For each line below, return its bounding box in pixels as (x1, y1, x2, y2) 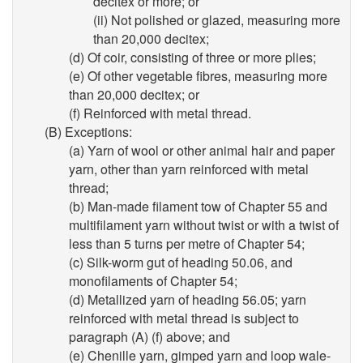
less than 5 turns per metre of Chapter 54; (69, 234, 305, 253)
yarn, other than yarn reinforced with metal (69, 160, 309, 178)
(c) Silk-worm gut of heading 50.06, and (69, 253, 293, 271)
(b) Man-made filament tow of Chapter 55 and (69, 197, 327, 216)
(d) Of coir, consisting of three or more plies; (69, 48, 316, 66)
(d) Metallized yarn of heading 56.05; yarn (69, 290, 306, 309)
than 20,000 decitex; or (69, 85, 199, 104)
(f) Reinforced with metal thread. (69, 104, 251, 122)
